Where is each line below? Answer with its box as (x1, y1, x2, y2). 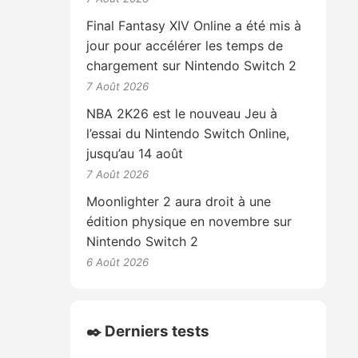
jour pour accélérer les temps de (86, 38, 284, 54)
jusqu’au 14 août (86, 145, 184, 162)
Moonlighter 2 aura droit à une (86, 193, 272, 210)
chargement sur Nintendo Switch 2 (86, 58, 297, 74)
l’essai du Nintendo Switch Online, (86, 125, 290, 142)
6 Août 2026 (86, 256, 149, 269)
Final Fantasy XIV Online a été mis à (86, 18, 302, 34)
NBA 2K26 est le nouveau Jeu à (86, 105, 278, 122)
